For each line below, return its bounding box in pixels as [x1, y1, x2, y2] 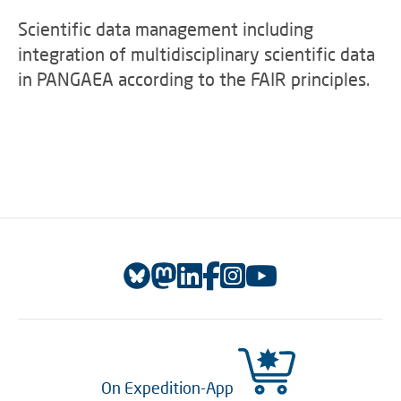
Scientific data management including [18, 18, 313, 40]
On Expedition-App [100, 378, 234, 398]
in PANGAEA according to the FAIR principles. [18, 68, 370, 90]
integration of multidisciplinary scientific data [18, 43, 375, 65]
